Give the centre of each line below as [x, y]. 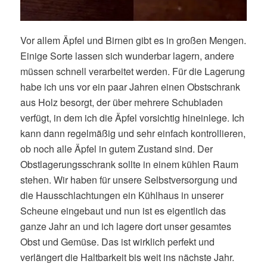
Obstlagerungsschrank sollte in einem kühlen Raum [129, 164]
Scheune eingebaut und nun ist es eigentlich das [123, 210]
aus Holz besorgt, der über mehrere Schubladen [121, 102]
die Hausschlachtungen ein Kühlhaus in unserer [122, 195]
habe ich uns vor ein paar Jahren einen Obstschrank [130, 86]
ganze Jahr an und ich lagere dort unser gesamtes [125, 226]
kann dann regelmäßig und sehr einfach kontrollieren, [133, 133]
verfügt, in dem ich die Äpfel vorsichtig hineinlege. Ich [132, 117]
